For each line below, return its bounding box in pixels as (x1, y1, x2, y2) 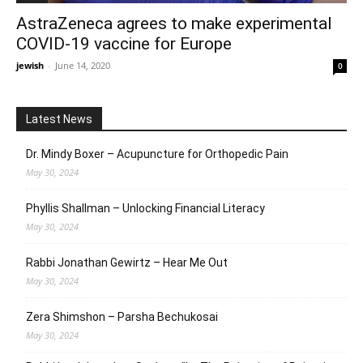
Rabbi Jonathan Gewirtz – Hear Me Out (26, 256, 228, 270)
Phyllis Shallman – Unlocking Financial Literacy (26, 202, 265, 216)
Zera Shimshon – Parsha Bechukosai (26, 310, 218, 324)
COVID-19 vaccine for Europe (16, 34, 232, 54)
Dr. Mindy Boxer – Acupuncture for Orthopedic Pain (26, 147, 288, 161)
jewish (16, 59, 44, 72)
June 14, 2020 (55, 59, 110, 72)
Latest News (26, 113, 92, 126)
